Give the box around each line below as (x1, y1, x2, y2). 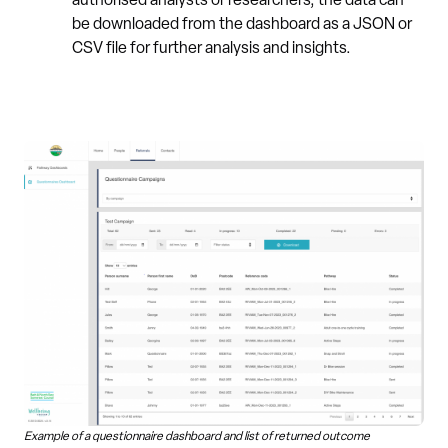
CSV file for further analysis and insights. (72, 40, 351, 57)
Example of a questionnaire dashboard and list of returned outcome (24, 431, 370, 444)
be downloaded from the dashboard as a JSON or (72, 16, 412, 33)
